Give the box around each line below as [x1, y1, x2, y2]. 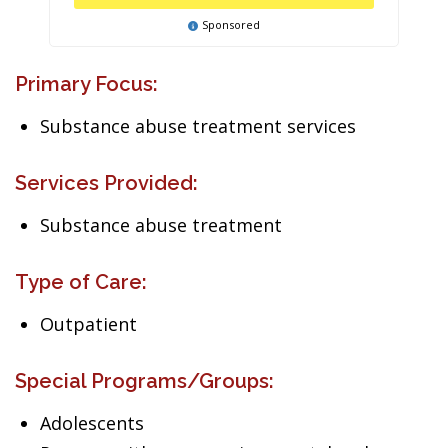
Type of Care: [15, 270, 147, 294]
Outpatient [40, 312, 137, 336]
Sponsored [202, 17, 260, 32]
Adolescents [40, 411, 144, 435]
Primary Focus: [15, 72, 158, 96]
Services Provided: [15, 171, 198, 195]
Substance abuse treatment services [40, 114, 356, 138]
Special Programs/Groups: [15, 369, 274, 393]
